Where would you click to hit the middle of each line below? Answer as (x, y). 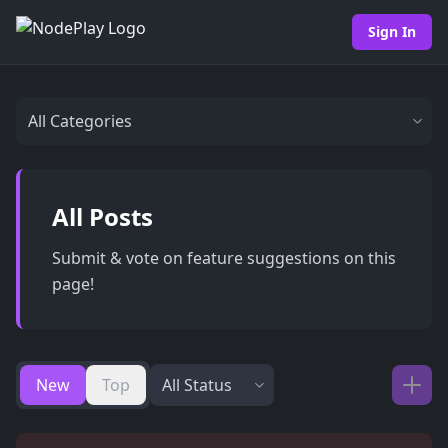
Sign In (392, 31)
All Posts (102, 216)
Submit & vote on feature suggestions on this (224, 258)
